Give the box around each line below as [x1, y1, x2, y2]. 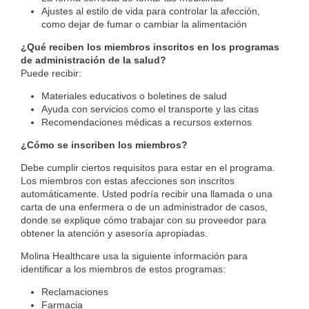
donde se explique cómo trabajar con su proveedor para [21, 215, 266, 226]
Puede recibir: [21, 68, 81, 79]
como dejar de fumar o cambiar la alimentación [41, 19, 247, 30]
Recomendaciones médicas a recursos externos [41, 117, 252, 128]
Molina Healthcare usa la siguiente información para [21, 250, 248, 262]
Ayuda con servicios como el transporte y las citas [41, 103, 259, 115]
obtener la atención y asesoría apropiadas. [21, 228, 208, 239]
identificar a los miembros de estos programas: [21, 263, 226, 275]
